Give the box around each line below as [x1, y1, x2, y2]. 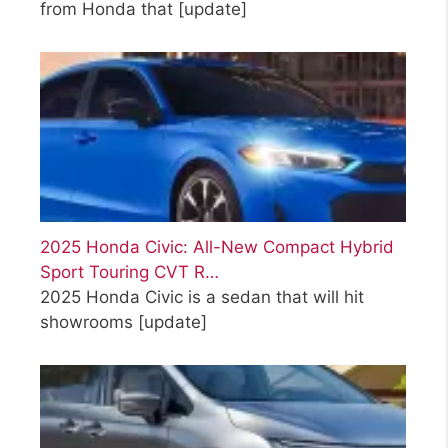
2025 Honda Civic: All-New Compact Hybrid [40, 236, 394, 257]
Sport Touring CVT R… [40, 261, 219, 282]
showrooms [40, 311, 138, 332]
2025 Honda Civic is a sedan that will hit [40, 286, 364, 307]
